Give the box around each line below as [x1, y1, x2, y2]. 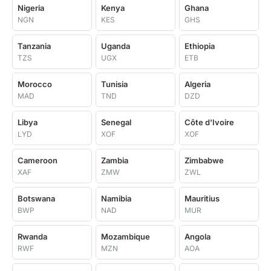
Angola [184, 232, 211, 241]
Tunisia [101, 79, 128, 89]
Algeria [184, 79, 211, 89]
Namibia [101, 194, 131, 203]
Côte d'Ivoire [184, 117, 234, 127]
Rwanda [18, 232, 47, 241]
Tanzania [18, 41, 51, 51]
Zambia [101, 155, 128, 165]
